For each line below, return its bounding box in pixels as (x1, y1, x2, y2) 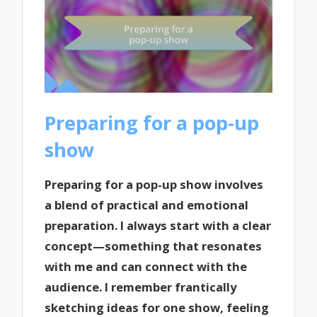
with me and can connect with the (45, 258, 248, 275)
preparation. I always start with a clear (45, 217, 272, 234)
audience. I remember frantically (45, 279, 237, 296)
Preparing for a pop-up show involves (45, 176, 264, 193)
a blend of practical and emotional (45, 197, 249, 214)
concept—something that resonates (45, 238, 263, 255)
